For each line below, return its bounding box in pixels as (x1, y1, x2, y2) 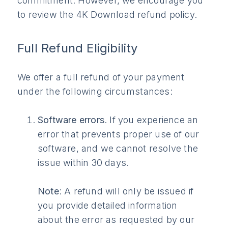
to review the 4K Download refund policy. (17, 9, 197, 20)
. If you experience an (104, 114, 198, 125)
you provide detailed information (38, 199, 178, 211)
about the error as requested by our (38, 214, 194, 225)
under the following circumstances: (17, 86, 173, 97)
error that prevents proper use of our (38, 128, 199, 139)
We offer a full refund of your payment (17, 72, 185, 83)
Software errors (38, 114, 104, 125)
